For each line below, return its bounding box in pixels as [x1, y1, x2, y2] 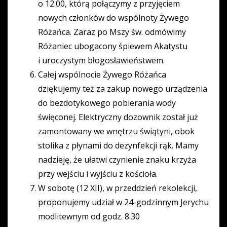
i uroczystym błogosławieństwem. [38, 55, 165, 66]
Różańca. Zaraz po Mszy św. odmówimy [38, 26, 186, 38]
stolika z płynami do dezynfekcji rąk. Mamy [38, 140, 199, 152]
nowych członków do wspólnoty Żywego [38, 12, 189, 24]
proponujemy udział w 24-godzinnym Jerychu [38, 197, 209, 208]
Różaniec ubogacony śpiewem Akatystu [38, 41, 187, 52]
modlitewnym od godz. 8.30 [38, 211, 140, 222]
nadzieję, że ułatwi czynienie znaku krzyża [38, 154, 196, 166]
